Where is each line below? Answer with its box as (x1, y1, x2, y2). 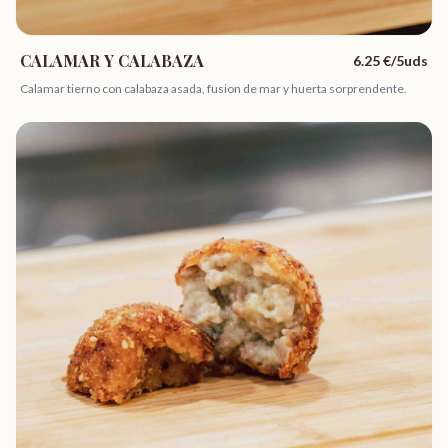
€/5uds (380, 52, 428, 69)
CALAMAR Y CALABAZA (20, 50, 204, 71)
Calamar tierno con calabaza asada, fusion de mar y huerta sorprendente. (20, 81, 407, 96)
